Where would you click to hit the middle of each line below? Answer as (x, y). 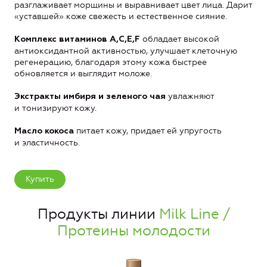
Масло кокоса (44, 131)
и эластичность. (47, 142)
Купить (40, 179)
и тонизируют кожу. (55, 108)
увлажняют (191, 96)
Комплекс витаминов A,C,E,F (77, 39)
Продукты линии (98, 214)
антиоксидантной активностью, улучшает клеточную (126, 51)
